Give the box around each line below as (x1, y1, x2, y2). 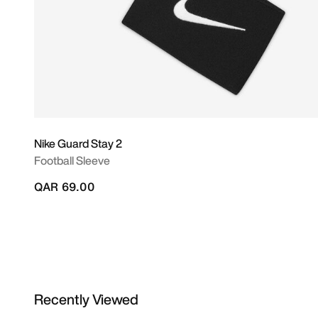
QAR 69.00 (34, 178, 94, 195)
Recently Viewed (34, 289, 138, 309)
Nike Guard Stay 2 (34, 135, 122, 152)
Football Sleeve (34, 152, 110, 169)
